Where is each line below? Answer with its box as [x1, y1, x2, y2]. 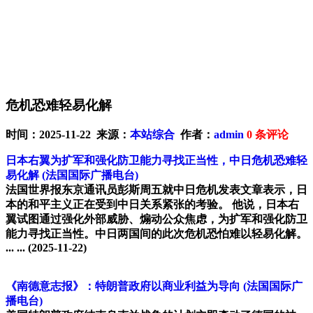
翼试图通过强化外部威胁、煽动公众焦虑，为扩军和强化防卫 [6, 213, 307, 226]
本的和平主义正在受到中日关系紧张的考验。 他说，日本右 [6, 198, 299, 211]
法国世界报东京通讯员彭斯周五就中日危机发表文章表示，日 [6, 184, 307, 196]
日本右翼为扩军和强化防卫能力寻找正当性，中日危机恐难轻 [6, 154, 307, 167]
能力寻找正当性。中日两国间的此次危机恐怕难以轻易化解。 [6, 228, 307, 240]
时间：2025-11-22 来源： [6, 129, 130, 141]
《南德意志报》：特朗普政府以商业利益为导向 [6, 280, 240, 293]
